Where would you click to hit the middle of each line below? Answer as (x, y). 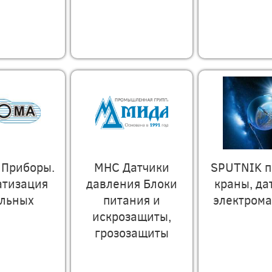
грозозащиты (132, 232)
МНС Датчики (132, 167)
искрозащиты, (132, 216)
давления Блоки (132, 183)
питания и (132, 199)
